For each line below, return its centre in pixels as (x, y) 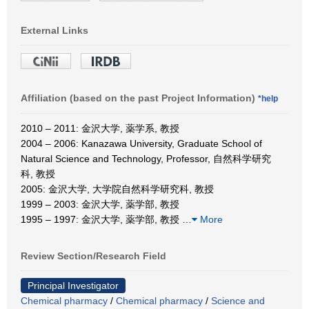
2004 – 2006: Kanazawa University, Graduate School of (141, 143)
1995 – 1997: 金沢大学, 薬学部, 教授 (101, 219)
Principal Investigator (73, 285)
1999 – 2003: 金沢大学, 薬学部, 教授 (100, 204)
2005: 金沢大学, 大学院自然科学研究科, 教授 (117, 189)
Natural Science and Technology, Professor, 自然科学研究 (146, 158)
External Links (54, 30)
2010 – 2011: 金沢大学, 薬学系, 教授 (100, 128)
